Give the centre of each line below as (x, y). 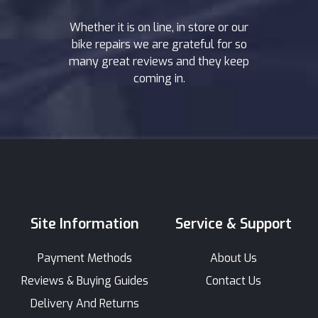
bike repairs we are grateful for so (159, 44)
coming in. (159, 78)
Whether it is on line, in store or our (159, 27)
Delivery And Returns (85, 303)
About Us (233, 258)
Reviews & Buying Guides (85, 280)
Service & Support (233, 224)
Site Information (85, 224)
